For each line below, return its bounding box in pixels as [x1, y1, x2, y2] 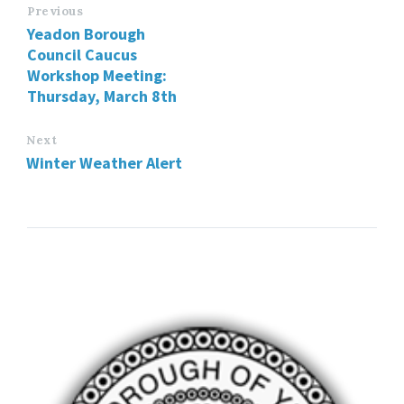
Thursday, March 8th [27, 86, 177, 106]
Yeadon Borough [27, 23, 145, 44]
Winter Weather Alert [26, 152, 182, 173]
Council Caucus [27, 44, 137, 65]
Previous [27, 4, 84, 19]
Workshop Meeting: [27, 65, 167, 86]
